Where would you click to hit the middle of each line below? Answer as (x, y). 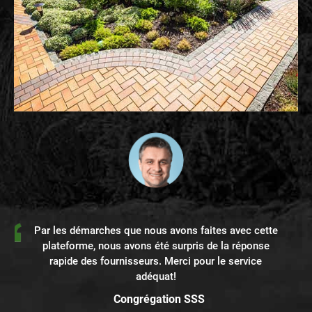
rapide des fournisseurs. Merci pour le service (156, 262)
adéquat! (156, 277)
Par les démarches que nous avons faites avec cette (156, 231)
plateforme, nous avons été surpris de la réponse (156, 246)
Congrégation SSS (159, 299)
